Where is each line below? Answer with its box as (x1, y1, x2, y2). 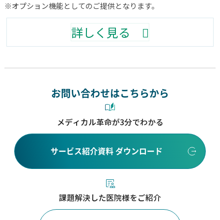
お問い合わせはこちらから (51, 88, 169, 99)
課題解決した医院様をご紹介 (59, 193, 161, 203)
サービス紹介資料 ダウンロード (50, 147, 163, 156)
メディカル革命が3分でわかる (56, 118, 164, 128)
